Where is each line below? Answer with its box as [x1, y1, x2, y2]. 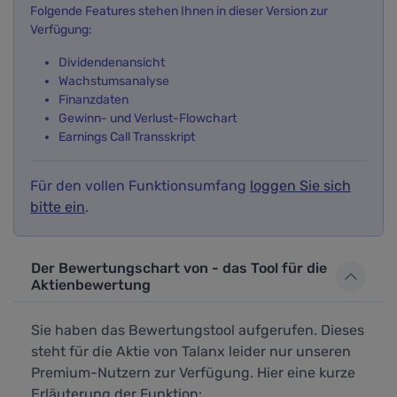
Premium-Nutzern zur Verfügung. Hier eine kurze [31, 364, 355, 382]
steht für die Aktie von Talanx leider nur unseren [31, 343, 351, 361]
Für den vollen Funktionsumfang [30, 177, 250, 195]
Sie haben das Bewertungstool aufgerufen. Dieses [31, 322, 364, 339]
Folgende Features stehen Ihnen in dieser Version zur [30, 4, 328, 19]
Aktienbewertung [31, 276, 151, 294]
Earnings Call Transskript [58, 129, 195, 145]
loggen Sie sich [250, 177, 351, 195]
